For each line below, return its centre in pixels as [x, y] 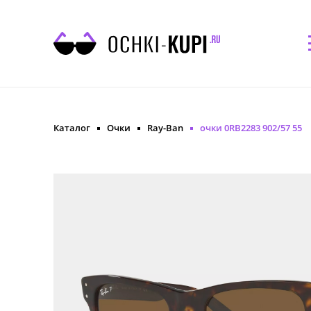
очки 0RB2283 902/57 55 [251, 127]
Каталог [72, 127]
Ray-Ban [165, 127]
